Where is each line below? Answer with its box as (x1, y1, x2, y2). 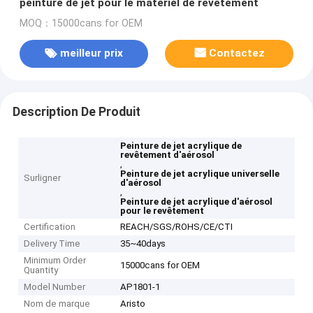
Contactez (209, 47, 265, 60)
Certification (24, 221, 76, 233)
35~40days (120, 238, 166, 249)
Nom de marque (24, 298, 91, 310)
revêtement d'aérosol (120, 150, 215, 161)
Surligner (24, 173, 61, 184)
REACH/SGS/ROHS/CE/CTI (120, 221, 233, 233)
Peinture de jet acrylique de (120, 140, 242, 152)
